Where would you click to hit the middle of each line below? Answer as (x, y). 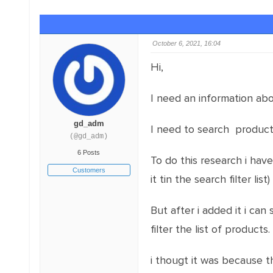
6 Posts (89, 152)
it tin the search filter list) (210, 179)
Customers (89, 170)
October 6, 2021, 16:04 (186, 43)
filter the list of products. (210, 229)
